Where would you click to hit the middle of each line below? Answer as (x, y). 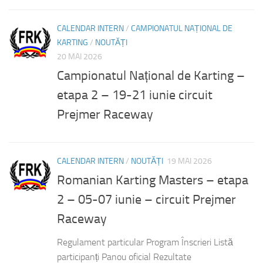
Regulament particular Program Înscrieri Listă (145, 242)
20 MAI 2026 (80, 56)
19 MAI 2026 (189, 161)
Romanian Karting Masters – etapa (153, 180)
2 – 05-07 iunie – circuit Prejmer (146, 199)
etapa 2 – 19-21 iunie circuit (135, 95)
